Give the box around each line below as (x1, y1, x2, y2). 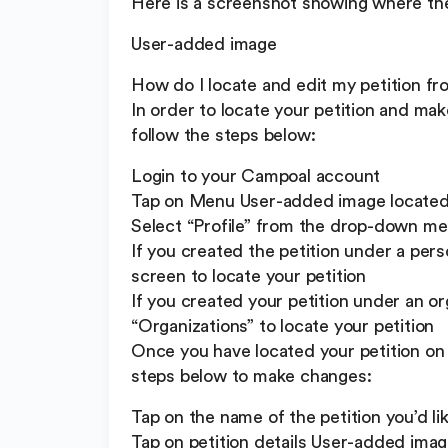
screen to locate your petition (131, 267, 367, 286)
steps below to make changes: (131, 367, 372, 386)
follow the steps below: (131, 126, 316, 145)
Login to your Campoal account (131, 167, 381, 186)
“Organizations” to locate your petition (131, 317, 435, 336)
